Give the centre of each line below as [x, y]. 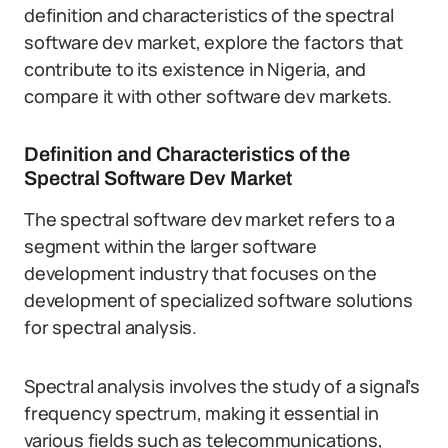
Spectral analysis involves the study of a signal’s [222, 386]
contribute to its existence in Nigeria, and [195, 69]
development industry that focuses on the [200, 273]
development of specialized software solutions [218, 300]
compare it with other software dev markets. [208, 96]
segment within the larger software [170, 246]
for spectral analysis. [111, 327]
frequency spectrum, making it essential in [201, 413]
